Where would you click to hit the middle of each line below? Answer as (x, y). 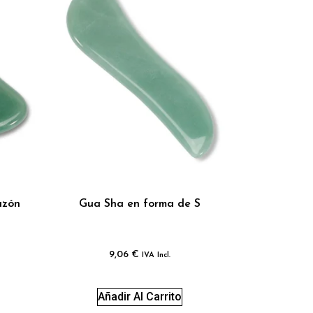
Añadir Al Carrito (140, 296)
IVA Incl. (156, 255)
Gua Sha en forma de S (140, 204)
